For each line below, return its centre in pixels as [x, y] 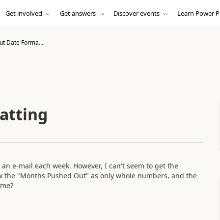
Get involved [24, 13]
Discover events [136, 13]
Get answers [78, 13]
